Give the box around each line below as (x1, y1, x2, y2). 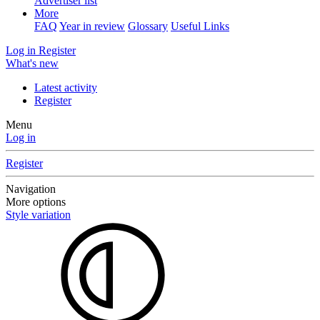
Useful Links (171, 20, 229, 32)
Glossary (128, 20, 168, 32)
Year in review (59, 20, 125, 32)
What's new (6, 57, 59, 69)
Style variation (6, 209, 71, 221)
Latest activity (34, 81, 97, 94)
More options (6, 196, 66, 208)
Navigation (6, 183, 56, 195)
